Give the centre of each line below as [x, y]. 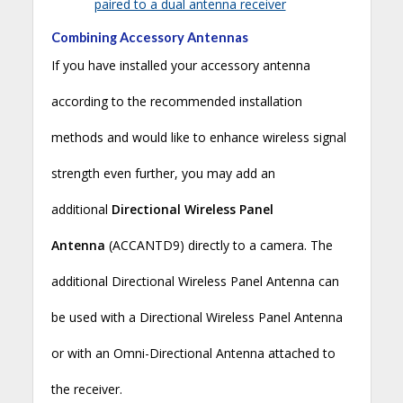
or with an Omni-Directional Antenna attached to [193, 353]
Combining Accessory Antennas [149, 37]
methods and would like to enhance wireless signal [198, 137]
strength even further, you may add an [163, 173]
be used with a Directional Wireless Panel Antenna [197, 317]
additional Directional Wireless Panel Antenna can [195, 281]
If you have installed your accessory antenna [180, 65]
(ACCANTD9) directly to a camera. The [219, 245]
